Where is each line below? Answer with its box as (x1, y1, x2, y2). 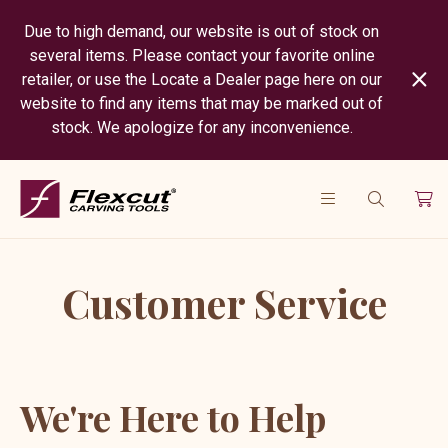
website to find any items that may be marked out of (20, 94, 384, 113)
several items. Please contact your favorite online (28, 46, 375, 65)
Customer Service (61, 276, 387, 330)
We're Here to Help (20, 393, 326, 442)
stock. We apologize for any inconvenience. (50, 118, 353, 137)
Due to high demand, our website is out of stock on (24, 22, 380, 41)
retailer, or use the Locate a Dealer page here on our (21, 70, 382, 89)
